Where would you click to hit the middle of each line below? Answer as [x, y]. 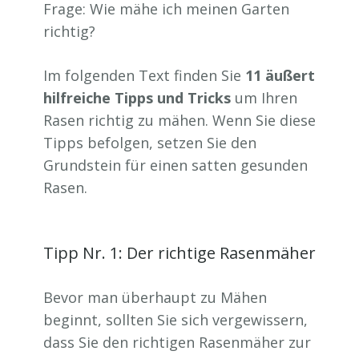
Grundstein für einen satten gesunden [175, 165]
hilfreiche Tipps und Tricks [137, 98]
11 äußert [280, 75]
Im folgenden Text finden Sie [144, 75]
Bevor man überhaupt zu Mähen [155, 297]
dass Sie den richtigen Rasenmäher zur [177, 342]
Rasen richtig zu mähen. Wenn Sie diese [179, 120]
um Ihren [264, 98]
